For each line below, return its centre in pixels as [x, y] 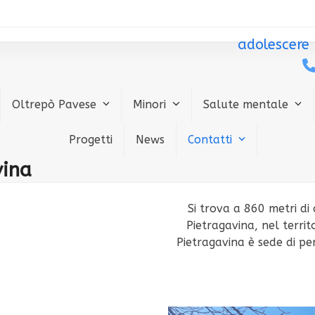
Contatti [211, 140]
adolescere [274, 45]
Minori [151, 104]
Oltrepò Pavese [56, 104]
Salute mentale [247, 104]
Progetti [90, 140]
